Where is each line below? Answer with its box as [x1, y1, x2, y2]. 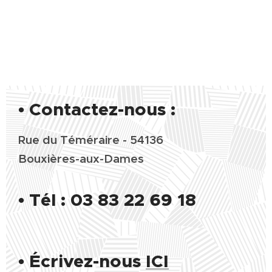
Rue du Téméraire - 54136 [18, 132, 163, 147]
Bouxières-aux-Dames [18, 151, 144, 166]
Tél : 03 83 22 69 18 [29, 188, 196, 211]
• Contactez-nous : [18, 98, 175, 121]
